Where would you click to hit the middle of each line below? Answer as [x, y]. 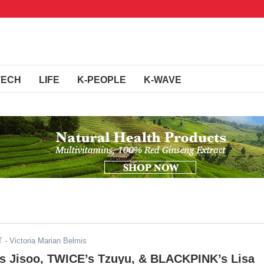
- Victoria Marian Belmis [44, 241]
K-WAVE [163, 80]
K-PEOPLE [102, 80]
